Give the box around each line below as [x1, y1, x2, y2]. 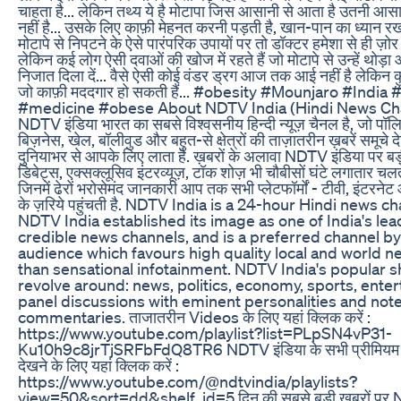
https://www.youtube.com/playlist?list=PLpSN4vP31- [18, 322, 392, 343]
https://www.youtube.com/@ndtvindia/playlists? [18, 371, 357, 391]
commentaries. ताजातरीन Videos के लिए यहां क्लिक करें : [18, 306, 371, 327]
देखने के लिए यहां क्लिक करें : [18, 354, 179, 375]
